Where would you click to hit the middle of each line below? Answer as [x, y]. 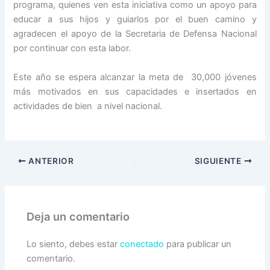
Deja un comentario [78, 217]
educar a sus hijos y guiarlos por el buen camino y [135, 20]
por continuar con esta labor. [72, 49]
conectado [142, 244]
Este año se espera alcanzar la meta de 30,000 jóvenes [135, 77]
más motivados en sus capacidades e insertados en [135, 91]
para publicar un [198, 244]
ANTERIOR [50, 161]
